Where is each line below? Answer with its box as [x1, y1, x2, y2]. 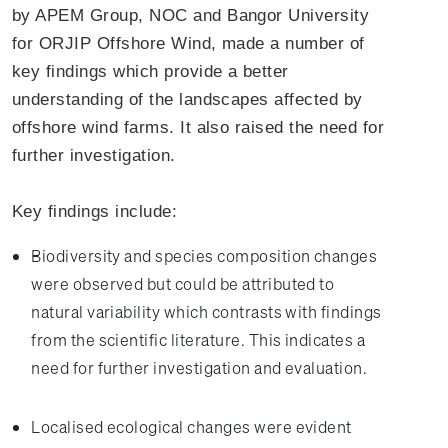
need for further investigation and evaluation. [31, 357, 368, 379]
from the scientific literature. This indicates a [31, 329, 366, 351]
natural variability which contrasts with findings [31, 301, 382, 323]
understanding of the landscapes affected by [12, 90, 363, 108]
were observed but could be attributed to [31, 273, 335, 295]
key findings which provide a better [12, 62, 289, 80]
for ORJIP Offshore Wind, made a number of [12, 34, 365, 52]
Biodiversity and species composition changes [31, 245, 378, 267]
